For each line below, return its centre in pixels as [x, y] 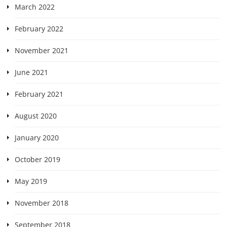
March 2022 [34, 7]
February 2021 [39, 94]
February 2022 [39, 28]
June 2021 [31, 72]
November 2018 [41, 203]
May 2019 [31, 181]
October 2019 [37, 159]
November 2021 [41, 50]
